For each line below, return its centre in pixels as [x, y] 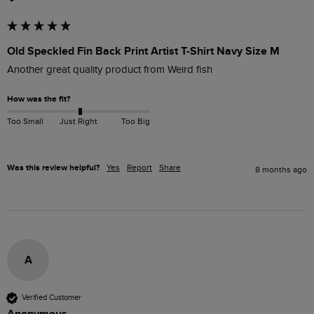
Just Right [78, 122]
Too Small [25, 122]
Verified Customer [52, 298]
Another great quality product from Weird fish [111, 69]
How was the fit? [39, 99]
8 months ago [281, 169]
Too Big [135, 122]
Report [139, 167]
